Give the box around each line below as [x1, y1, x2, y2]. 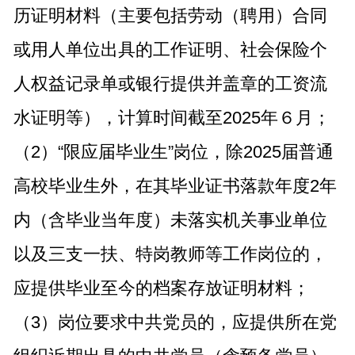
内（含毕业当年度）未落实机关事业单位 [13, 210, 327, 231]
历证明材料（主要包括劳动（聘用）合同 [13, 6, 327, 26]
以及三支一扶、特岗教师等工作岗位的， [13, 244, 327, 265]
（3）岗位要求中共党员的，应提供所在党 [13, 312, 337, 333]
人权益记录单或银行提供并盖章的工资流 [13, 74, 327, 94]
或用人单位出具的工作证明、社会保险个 [13, 40, 327, 60]
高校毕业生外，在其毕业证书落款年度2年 [13, 176, 337, 197]
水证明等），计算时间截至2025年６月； [13, 108, 330, 128]
